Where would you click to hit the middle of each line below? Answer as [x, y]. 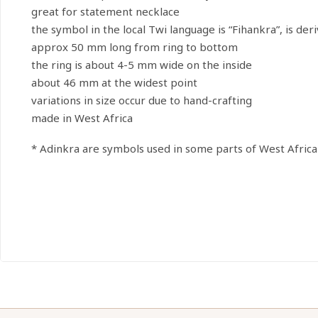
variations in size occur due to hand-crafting [141, 100]
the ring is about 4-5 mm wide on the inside [141, 65]
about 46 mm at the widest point [114, 82]
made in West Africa [82, 118]
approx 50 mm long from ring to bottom [134, 47]
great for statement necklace [105, 11]
